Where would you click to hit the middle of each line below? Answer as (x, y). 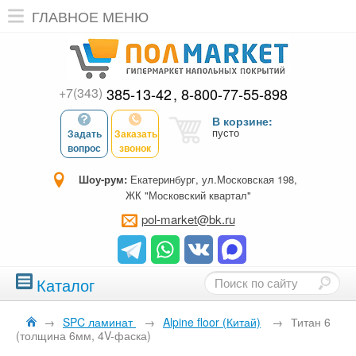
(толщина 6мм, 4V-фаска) (83, 335)
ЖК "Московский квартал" (188, 195)
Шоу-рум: (103, 179)
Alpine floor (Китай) (212, 322)
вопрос (84, 148)
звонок (135, 148)
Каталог (66, 285)
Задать (84, 133)
